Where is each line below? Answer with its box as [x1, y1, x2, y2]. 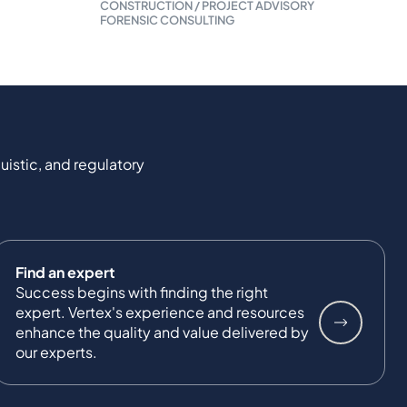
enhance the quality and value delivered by [15, 322, 309, 342]
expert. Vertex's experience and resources [15, 302, 304, 322]
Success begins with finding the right [15, 282, 268, 302]
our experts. [15, 342, 97, 362]
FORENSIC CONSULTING [99, 12, 234, 27]
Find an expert [15, 262, 115, 282]
